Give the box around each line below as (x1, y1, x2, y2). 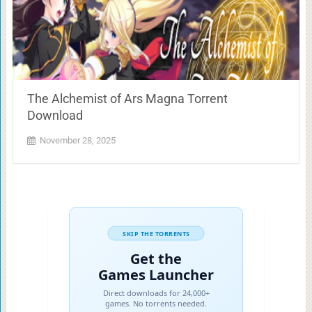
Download (26, 107, 83, 123)
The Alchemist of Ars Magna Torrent (26, 91, 228, 106)
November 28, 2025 (39, 134, 116, 146)
